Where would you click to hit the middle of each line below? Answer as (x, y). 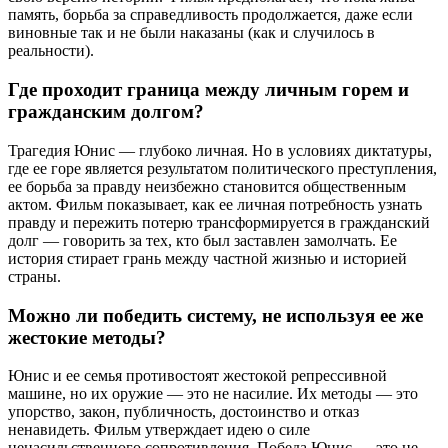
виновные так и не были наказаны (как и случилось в (191, 33)
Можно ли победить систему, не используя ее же (215, 315)
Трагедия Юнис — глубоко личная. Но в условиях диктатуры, (220, 150)
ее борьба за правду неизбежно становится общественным (207, 186)
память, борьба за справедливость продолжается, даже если (210, 15)
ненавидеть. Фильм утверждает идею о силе (159, 430)
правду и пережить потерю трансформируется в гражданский (219, 222)
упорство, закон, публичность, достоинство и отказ (183, 412)
